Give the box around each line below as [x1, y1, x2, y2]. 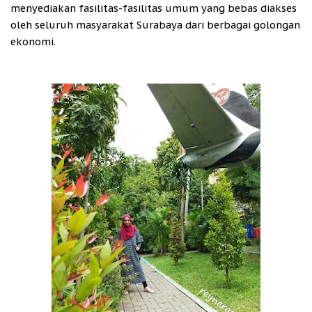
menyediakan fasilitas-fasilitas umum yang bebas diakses [10, 1, 297, 15]
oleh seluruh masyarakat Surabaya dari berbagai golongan [10, 18, 300, 32]
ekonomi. [10, 35, 56, 49]
